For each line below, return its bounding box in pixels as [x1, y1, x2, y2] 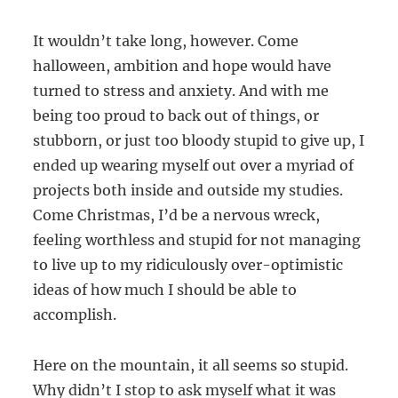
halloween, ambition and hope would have [33, 57, 332, 76]
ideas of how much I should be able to [33, 281, 298, 299]
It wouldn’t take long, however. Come [33, 32, 299, 51]
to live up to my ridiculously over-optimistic [33, 256, 344, 275]
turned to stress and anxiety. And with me [33, 82, 330, 100]
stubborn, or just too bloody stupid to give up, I [33, 131, 365, 150]
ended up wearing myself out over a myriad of [33, 156, 354, 175]
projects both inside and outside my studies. [33, 181, 344, 200]
